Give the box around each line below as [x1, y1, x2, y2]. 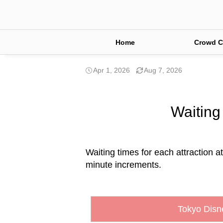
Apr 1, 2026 [93, 66, 130, 74]
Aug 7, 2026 [144, 66, 182, 74]
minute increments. [86, 160, 161, 170]
